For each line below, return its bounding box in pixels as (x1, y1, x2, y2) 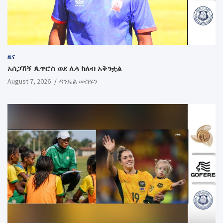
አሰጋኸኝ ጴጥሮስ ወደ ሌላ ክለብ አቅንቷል (7, 64, 121, 74)
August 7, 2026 (7, 77, 51, 86)
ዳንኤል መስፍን (59, 77, 98, 86)
